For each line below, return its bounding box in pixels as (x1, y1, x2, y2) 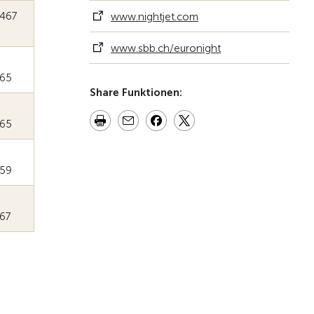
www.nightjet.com (111, 10, 198, 23)
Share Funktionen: (90, 86, 182, 99)
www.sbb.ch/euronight (111, 41, 221, 55)
